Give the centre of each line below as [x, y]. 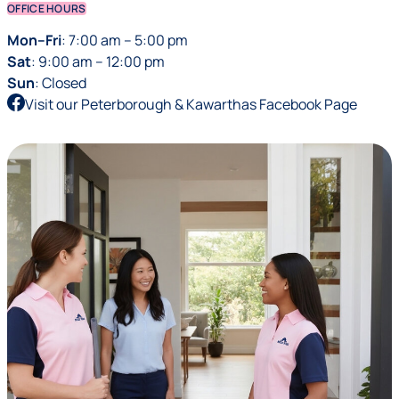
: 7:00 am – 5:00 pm [125, 40]
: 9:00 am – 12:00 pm [98, 61]
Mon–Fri [34, 40]
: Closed [61, 83]
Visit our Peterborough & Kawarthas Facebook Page [191, 104]
